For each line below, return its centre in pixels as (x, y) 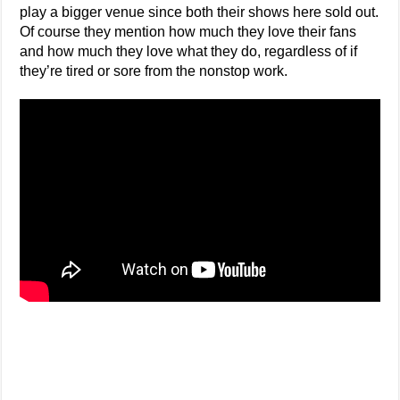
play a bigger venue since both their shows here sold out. (200, 12)
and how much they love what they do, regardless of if (189, 51)
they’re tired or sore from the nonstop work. (154, 71)
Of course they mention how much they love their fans (188, 31)
